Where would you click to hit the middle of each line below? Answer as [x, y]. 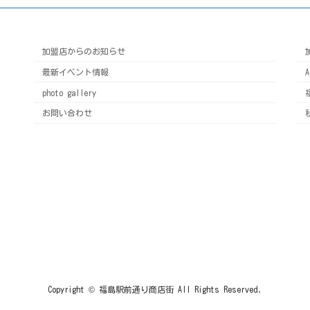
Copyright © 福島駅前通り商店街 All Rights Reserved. [155, 289]
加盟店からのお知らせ [84, 52]
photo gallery [69, 92]
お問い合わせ [67, 113]
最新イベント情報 [75, 72]
